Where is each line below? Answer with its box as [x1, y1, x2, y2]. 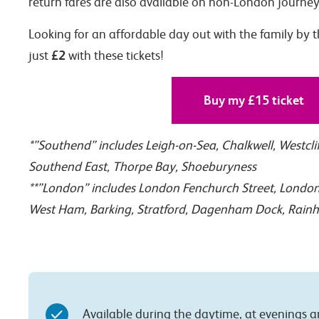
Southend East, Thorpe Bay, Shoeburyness [28, 159, 256, 174]
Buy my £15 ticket [203, 93, 304, 108]
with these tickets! [66, 48, 163, 63]
